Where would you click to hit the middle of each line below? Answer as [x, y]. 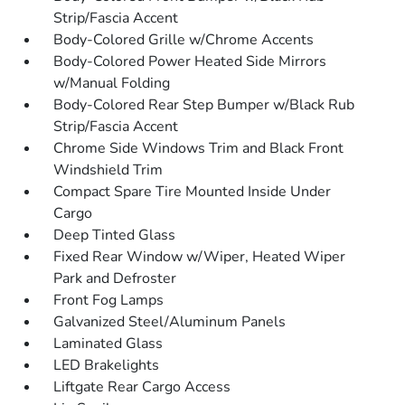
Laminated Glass [108, 344]
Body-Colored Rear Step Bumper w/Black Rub [204, 105]
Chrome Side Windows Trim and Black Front [199, 149]
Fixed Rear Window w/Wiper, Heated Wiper [200, 257]
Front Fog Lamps [109, 301]
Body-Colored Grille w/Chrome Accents [184, 40]
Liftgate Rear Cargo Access [142, 387]
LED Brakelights [107, 366]
